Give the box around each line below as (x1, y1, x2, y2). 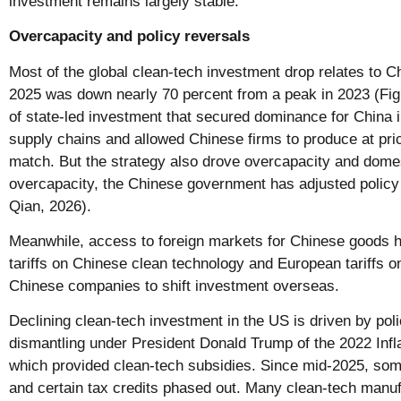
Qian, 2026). (9, 197, 91, 215)
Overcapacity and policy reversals (9, 28, 250, 46)
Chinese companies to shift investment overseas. (9, 277, 339, 295)
